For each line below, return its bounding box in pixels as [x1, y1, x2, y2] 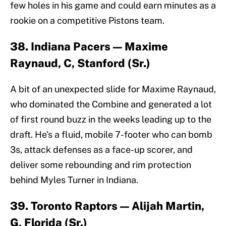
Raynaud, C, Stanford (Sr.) [10, 56, 150, 70]
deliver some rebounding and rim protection [10, 159, 191, 171]
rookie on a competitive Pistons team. [10, 15, 164, 26]
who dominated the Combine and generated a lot [10, 99, 212, 110]
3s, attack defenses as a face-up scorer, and [10, 144, 193, 155]
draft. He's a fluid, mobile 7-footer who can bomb [10, 129, 212, 140]
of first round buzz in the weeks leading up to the [10, 114, 211, 125]
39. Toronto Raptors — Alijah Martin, [10, 199, 204, 213]
